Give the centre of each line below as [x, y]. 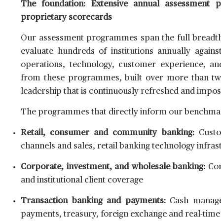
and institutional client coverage [82, 181]
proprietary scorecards [66, 18]
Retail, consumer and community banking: [108, 133]
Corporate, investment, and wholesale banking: [113, 167]
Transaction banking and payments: [93, 201]
